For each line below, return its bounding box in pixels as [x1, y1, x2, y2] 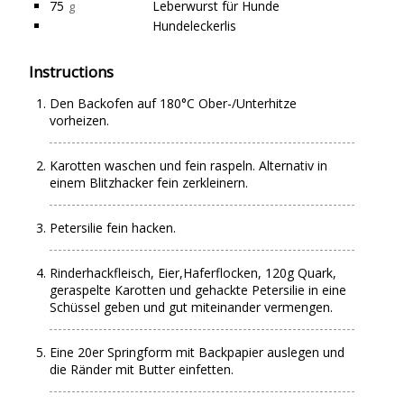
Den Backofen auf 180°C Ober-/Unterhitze [50, 95, 298, 112]
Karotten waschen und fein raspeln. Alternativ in [50, 157, 328, 174]
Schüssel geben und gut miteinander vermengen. [50, 298, 334, 316]
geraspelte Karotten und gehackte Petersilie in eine [50, 281, 347, 298]
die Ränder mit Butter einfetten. [50, 361, 234, 378]
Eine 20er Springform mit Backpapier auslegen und [50, 344, 345, 361]
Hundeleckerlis [152, 17, 237, 34]
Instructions [29, 61, 115, 82]
